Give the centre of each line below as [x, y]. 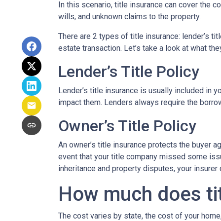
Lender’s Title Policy [129, 72]
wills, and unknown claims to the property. [129, 17]
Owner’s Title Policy [127, 126]
